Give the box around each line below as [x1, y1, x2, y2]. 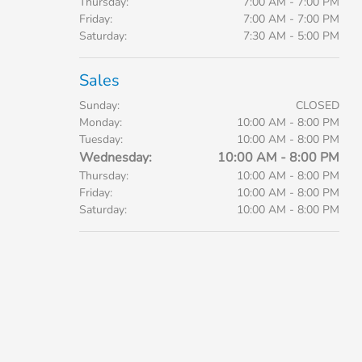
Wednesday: [78, 149, 152, 166]
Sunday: [78, 98, 120, 113]
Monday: [78, 115, 122, 130]
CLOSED [295, 98, 339, 113]
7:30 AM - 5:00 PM [242, 28, 339, 44]
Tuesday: [78, 132, 123, 147]
